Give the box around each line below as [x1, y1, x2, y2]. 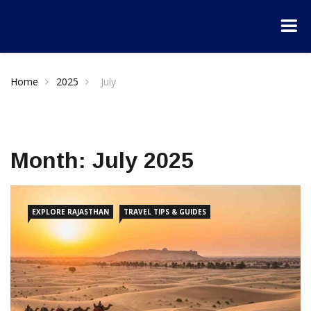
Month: [10, 148, 92, 173]
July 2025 [92, 148, 194, 173]
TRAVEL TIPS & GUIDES [124, 207, 206, 217]
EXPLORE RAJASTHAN [32, 207, 109, 217]
